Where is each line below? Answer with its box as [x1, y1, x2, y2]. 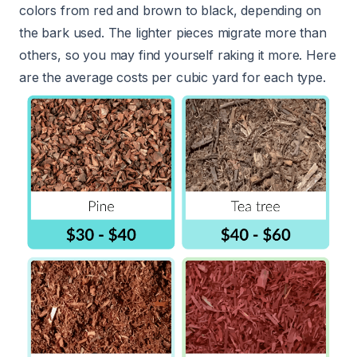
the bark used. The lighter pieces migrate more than [19, 25, 327, 41]
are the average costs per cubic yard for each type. [19, 69, 326, 86]
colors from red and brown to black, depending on [19, 2, 322, 19]
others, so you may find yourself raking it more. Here [19, 47, 336, 64]
